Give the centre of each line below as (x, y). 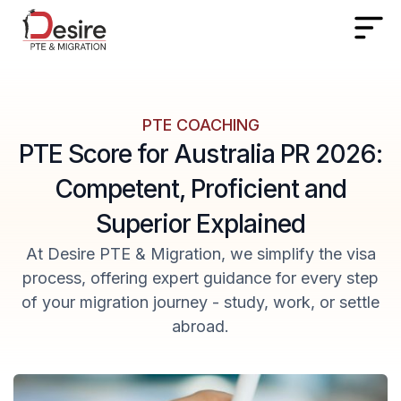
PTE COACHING (200, 124)
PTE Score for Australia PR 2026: (200, 154)
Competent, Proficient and (200, 188)
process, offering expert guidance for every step (200, 277)
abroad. (200, 326)
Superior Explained (200, 223)
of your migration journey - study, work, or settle (200, 302)
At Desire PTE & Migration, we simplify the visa (200, 253)
